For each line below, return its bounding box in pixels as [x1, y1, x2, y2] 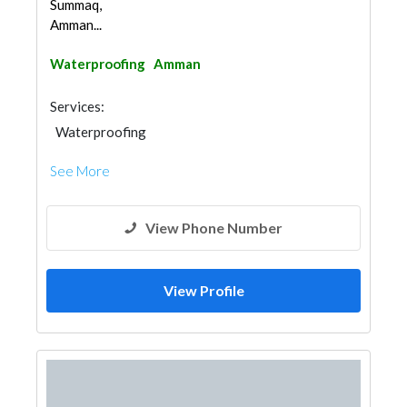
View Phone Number [145, 219, 283, 236]
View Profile [163, 282, 244, 299]
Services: [50, 98, 104, 114]
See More [50, 163, 110, 179]
